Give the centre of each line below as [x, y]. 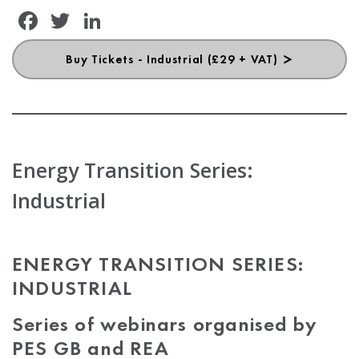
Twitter [114, 20]
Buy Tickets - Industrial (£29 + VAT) [174, 59]
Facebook [97, 20]
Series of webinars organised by [165, 324]
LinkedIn [153, 20]
